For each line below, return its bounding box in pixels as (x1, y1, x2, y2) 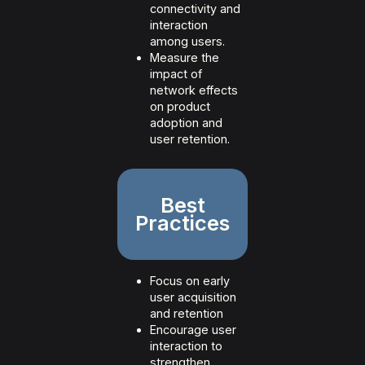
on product (150, 99, 210, 114)
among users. (150, 34, 225, 49)
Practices (135, 210, 230, 236)
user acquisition (150, 290, 236, 305)
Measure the (150, 51, 219, 65)
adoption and (150, 116, 222, 130)
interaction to (150, 339, 222, 354)
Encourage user (150, 323, 236, 337)
